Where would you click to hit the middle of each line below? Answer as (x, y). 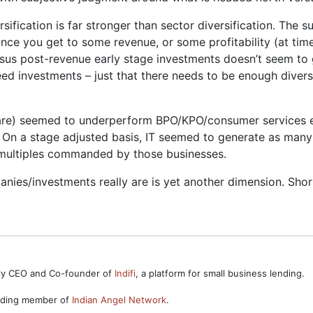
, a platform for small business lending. (220, 273)
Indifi (125, 273)
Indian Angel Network (119, 300)
